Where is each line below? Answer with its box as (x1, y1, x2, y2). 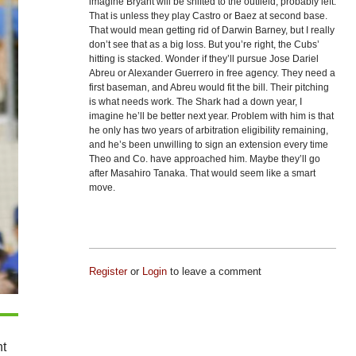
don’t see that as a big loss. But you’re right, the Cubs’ (88, 39, 319, 50)
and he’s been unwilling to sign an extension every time (88, 139, 328, 150)
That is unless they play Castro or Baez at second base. (88, 10, 327, 21)
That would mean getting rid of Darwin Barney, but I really (88, 25, 335, 36)
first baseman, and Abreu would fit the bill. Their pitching (88, 82, 329, 93)
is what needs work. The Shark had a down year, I (88, 96, 302, 107)
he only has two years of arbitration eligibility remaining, (88, 125, 328, 136)
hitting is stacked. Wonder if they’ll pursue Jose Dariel (88, 53, 319, 64)
